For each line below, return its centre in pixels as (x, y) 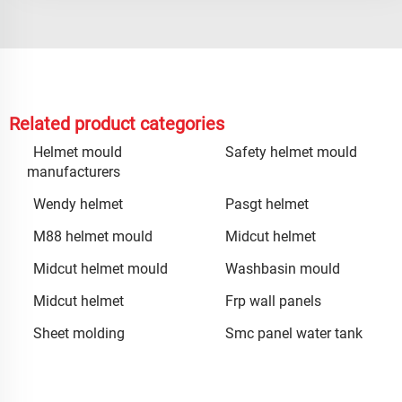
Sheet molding (79, 334)
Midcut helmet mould (100, 269)
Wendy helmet (78, 205)
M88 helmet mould (93, 237)
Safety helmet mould (291, 153)
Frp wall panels (273, 301)
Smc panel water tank (294, 334)
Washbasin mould (283, 269)
